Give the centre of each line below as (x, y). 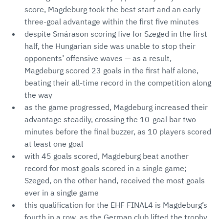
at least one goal (54, 144)
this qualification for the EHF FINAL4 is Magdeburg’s (116, 205)
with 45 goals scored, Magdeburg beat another (107, 156)
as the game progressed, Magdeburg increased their (116, 107)
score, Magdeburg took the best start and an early (112, 10)
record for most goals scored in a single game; (106, 168)
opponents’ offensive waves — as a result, (98, 58)
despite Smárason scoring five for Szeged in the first (116, 34)
